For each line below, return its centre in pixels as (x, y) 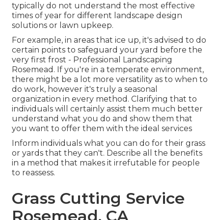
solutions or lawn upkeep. (63, 25)
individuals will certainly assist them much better (107, 109)
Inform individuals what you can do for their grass (109, 143)
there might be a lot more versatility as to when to (110, 79)
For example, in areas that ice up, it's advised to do (109, 40)
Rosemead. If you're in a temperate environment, (108, 69)
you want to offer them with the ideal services (102, 128)
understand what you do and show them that (102, 118)
